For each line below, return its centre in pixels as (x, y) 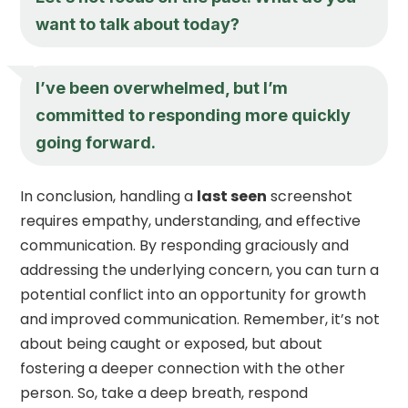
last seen (232, 196)
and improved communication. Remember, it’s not (200, 319)
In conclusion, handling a (109, 196)
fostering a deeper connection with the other (183, 368)
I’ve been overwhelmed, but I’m (162, 87)
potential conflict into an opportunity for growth (194, 294)
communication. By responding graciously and (185, 245)
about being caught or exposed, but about (172, 343)
